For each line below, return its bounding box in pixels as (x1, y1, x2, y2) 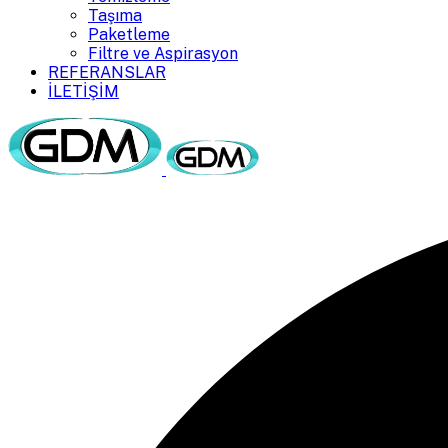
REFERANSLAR (48, 63, 166, 82)
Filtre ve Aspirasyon (88, 44, 238, 63)
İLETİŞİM (48, 82, 119, 101)
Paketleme (88, 25, 170, 44)
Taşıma (88, 6, 142, 25)
